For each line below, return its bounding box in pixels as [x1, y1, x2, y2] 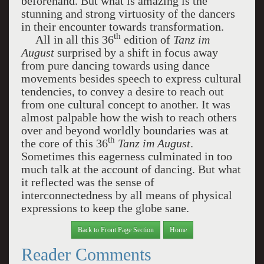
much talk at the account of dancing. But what [21, 163, 241, 176]
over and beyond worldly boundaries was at [21, 124, 229, 137]
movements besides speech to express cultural [21, 72, 242, 85]
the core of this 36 [21, 137, 108, 150]
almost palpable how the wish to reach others [21, 111, 237, 124]
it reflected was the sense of [21, 176, 154, 189]
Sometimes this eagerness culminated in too [21, 150, 232, 163]
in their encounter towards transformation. [21, 20, 224, 33]
